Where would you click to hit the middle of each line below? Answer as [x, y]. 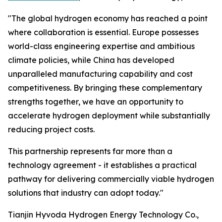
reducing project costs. [51, 130]
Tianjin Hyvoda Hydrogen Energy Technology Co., [103, 215]
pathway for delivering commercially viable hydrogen [111, 179]
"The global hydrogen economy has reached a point [108, 19]
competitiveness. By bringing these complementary [105, 88]
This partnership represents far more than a [90, 151]
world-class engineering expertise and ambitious [101, 46]
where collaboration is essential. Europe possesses [103, 32]
